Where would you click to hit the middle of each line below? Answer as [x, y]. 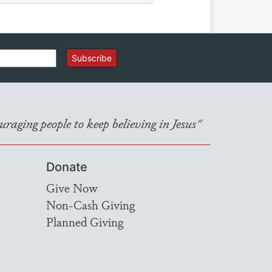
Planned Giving [85, 222]
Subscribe [92, 58]
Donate [67, 167]
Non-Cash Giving [90, 205]
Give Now [72, 188]
